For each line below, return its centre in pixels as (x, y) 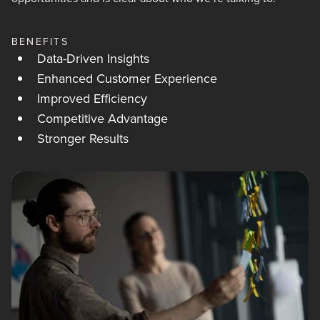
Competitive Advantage (102, 118)
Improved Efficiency (92, 98)
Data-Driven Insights (93, 58)
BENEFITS (40, 41)
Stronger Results (83, 138)
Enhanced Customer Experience (127, 78)
